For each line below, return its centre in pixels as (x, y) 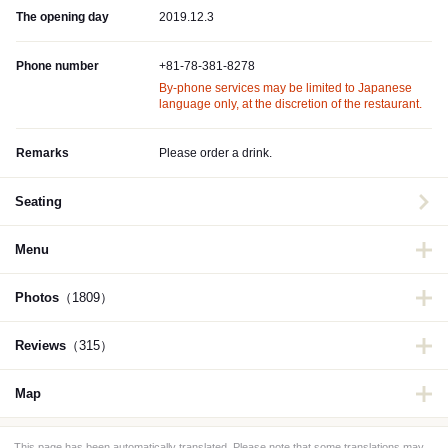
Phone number (57, 66)
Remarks (42, 153)
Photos (37, 298)
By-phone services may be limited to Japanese (285, 88)
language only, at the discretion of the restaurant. (290, 104)
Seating (38, 202)
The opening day (62, 17)
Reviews (40, 346)
